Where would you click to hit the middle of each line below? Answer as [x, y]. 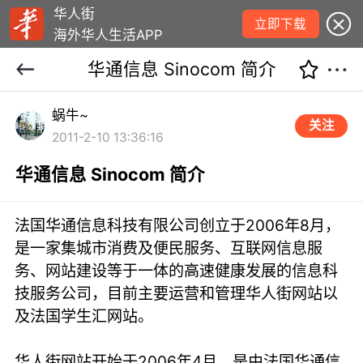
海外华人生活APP [108, 34]
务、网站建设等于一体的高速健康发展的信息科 [177, 270]
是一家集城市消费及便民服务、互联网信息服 [169, 248]
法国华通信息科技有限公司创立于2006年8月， [178, 225]
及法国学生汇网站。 [84, 316]
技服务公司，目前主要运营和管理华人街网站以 [177, 293]
